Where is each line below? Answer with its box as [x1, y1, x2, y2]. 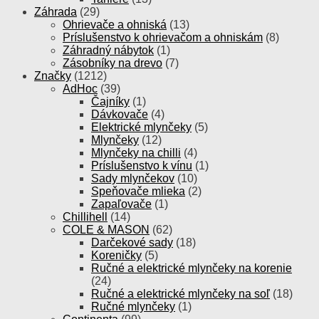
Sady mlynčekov [91, 172, 174, 184]
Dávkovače [91, 108, 148, 120]
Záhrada [34, 6, 77, 18]
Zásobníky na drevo [63, 57, 162, 69]
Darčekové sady [91, 236, 173, 249]
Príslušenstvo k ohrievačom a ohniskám [63, 31, 263, 43]
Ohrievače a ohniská [63, 19, 167, 31]
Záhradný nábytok [63, 44, 154, 56]
